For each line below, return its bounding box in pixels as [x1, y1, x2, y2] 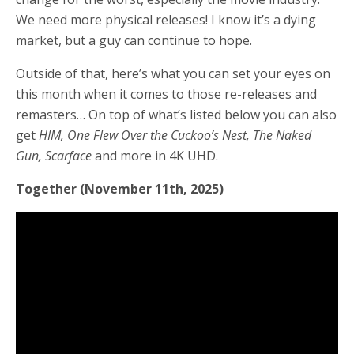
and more [95, 147, 152, 164]
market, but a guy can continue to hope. [16, 32, 252, 49]
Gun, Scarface [16, 147, 92, 164]
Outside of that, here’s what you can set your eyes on [16, 65, 330, 82]
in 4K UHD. [155, 147, 218, 164]
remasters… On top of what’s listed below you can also [16, 106, 337, 123]
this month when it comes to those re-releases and [16, 85, 317, 103]
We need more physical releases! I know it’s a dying [16, 11, 316, 28]
